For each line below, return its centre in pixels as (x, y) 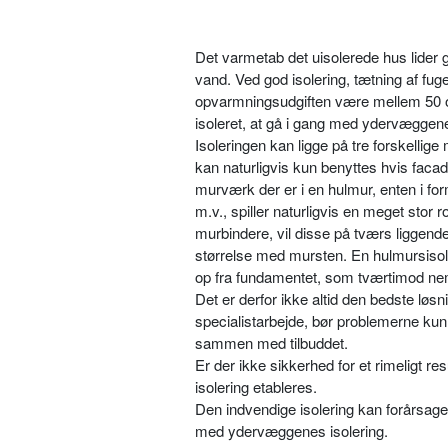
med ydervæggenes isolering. (291, 430)
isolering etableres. (256, 386)
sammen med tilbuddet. (271, 342)
